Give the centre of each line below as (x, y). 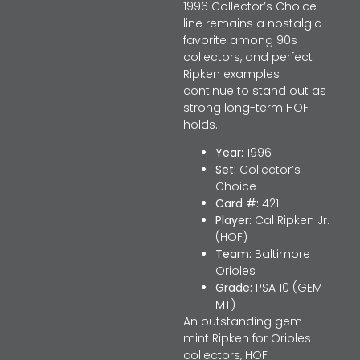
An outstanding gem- (245, 322)
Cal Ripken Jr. (290, 221)
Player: (233, 221)
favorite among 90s (240, 40)
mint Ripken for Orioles (247, 339)
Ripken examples (231, 74)
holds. (200, 125)
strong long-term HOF (245, 108)
